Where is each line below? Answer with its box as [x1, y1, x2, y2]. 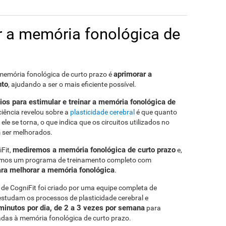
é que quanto [135, 108, 177, 116]
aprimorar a [114, 70, 152, 79]
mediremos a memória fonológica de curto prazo [13, 145, 176, 154]
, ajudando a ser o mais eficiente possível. [8, 80, 136, 88]
